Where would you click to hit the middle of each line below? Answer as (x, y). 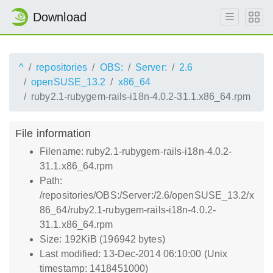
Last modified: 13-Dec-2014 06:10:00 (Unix (134, 254)
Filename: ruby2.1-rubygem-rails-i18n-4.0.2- (136, 151)
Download (60, 17)
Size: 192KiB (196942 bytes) (102, 239)
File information (53, 133)
